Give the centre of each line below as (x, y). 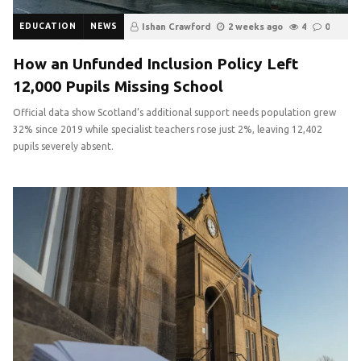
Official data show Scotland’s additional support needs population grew (174, 112)
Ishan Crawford (176, 26)
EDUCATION (48, 26)
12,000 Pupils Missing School (118, 86)
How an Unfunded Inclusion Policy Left (156, 63)
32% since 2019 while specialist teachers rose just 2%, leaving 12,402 (168, 129)
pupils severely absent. (63, 146)
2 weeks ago (255, 26)
